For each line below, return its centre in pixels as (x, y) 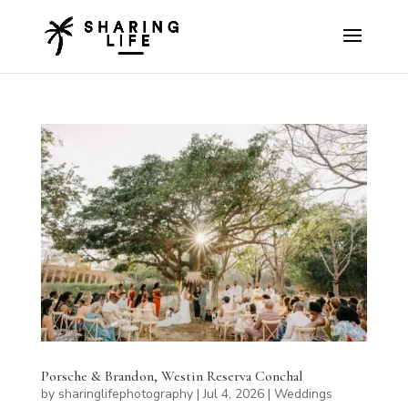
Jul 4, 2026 (233, 393)
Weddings (303, 393)
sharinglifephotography (125, 393)
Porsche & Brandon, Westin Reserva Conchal (172, 376)
